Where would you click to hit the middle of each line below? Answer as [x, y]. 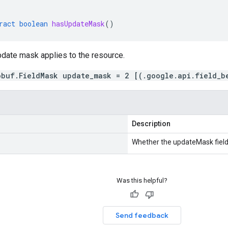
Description [151, 124]
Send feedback [142, 215]
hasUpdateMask [78, 24]
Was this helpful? [142, 180]
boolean [34, 24]
